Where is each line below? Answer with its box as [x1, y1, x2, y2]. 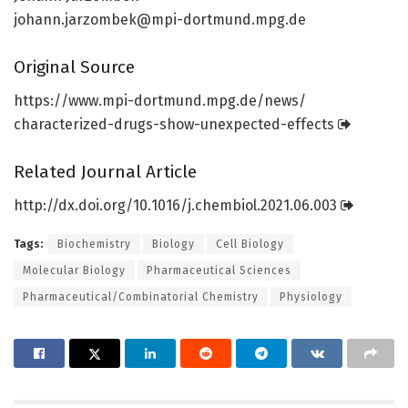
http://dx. [14, 197, 78, 215]
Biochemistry [57, 238, 131, 251]
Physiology [280, 291, 342, 304]
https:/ [14, 91, 61, 109]
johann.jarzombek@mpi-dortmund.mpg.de [14, 10, 306, 28]
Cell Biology [216, 238, 284, 251]
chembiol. [195, 197, 260, 215]
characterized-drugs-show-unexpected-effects [14, 115, 338, 133]
